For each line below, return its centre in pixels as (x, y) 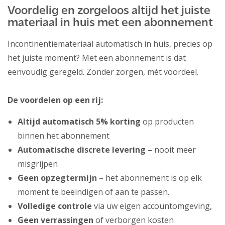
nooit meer (174, 150)
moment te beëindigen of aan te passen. (93, 192)
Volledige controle (55, 206)
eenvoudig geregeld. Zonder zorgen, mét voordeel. (103, 72)
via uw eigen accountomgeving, (152, 206)
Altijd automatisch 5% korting (79, 122)
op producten (167, 122)
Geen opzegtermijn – (61, 178)
